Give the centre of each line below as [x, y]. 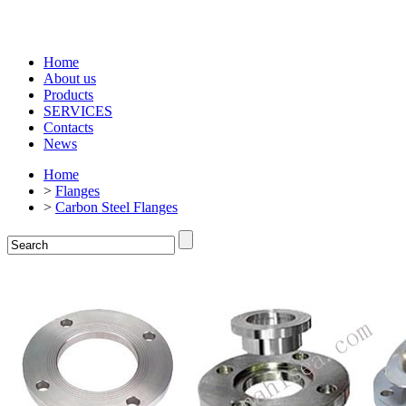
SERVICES [78, 111]
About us [70, 78]
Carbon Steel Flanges [116, 207]
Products [68, 95]
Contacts [68, 127]
